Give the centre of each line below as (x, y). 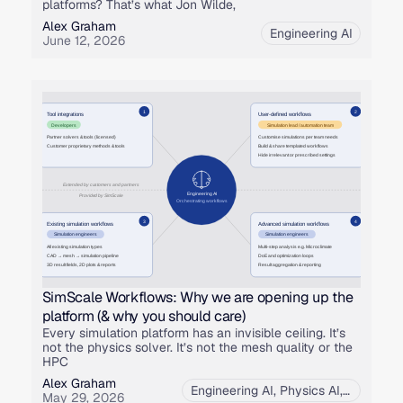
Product (368, 391)
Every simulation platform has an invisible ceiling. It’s (193, 333)
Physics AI (309, 391)
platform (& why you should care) (143, 317)
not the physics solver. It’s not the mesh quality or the (197, 348)
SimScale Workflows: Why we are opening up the (197, 298)
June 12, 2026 (83, 41)
